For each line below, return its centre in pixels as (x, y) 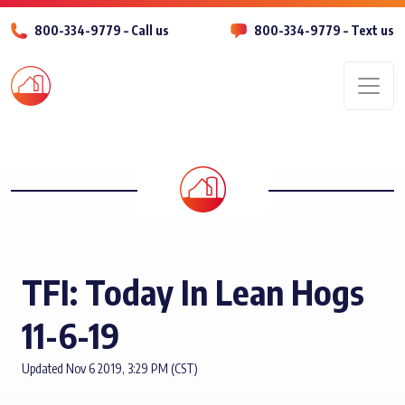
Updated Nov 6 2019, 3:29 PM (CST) (110, 368)
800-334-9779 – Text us (324, 30)
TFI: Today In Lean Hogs (193, 292)
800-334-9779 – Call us (102, 30)
